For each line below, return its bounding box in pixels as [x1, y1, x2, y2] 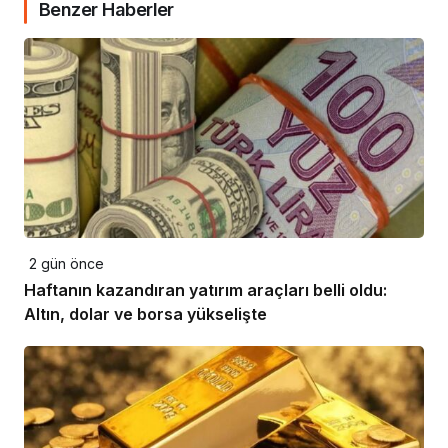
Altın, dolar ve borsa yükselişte [24, 304, 267, 325]
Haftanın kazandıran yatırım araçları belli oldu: [24, 280, 387, 301]
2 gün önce [29, 255, 104, 273]
